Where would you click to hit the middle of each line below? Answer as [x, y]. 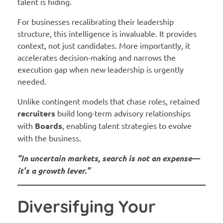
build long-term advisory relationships [123, 113]
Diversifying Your [87, 206]
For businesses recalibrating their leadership [96, 21]
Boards [49, 126]
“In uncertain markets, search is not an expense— [109, 158]
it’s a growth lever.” [54, 170]
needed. [32, 81]
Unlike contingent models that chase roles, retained [109, 101]
